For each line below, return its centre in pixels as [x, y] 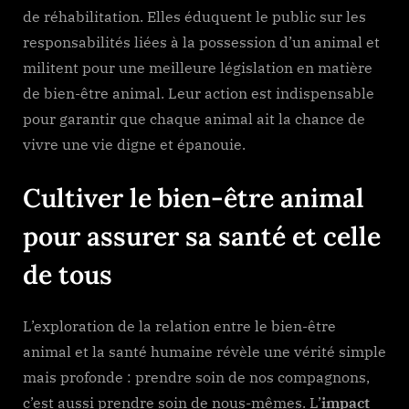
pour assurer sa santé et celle [202, 236]
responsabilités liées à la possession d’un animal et [201, 42]
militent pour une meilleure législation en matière [198, 67]
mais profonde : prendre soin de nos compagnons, [196, 377]
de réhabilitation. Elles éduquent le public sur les [194, 16]
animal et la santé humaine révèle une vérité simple [204, 351]
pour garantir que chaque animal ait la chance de [194, 118]
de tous [68, 274]
